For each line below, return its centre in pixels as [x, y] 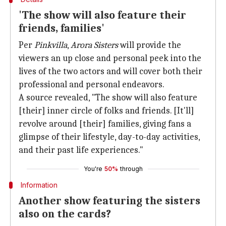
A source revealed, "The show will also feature [108, 98]
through [131, 169]
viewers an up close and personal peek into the [110, 58]
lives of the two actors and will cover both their [110, 71]
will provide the [150, 45]
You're [93, 169]
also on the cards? [65, 214]
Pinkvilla [51, 45]
